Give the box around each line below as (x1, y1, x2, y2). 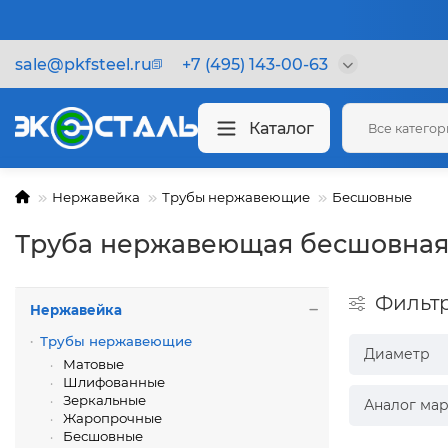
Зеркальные (60, 392, 146, 408)
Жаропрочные (60, 410, 162, 426)
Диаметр (363, 345, 430, 363)
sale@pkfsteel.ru (15, 54, 152, 74)
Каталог (249, 118, 314, 138)
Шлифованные (60, 374, 165, 390)
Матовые (60, 356, 124, 372)
